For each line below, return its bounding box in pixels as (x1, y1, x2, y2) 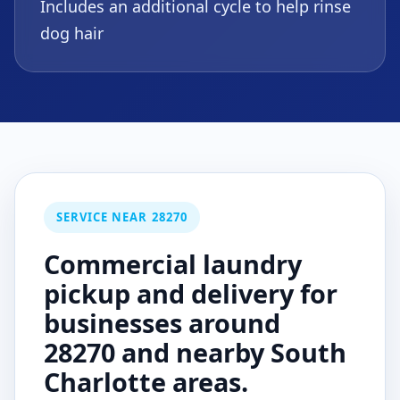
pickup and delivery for (44, 276, 337, 311)
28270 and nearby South (44, 335, 346, 370)
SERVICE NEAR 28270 (56, 209, 187, 225)
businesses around (44, 305, 280, 340)
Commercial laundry (44, 246, 302, 281)
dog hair (40, 22, 104, 44)
